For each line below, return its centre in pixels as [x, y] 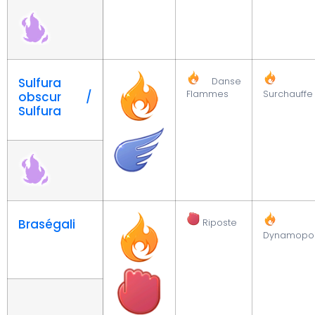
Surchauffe [288, 94]
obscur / [55, 97]
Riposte [219, 223]
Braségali [47, 225]
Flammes [207, 94]
